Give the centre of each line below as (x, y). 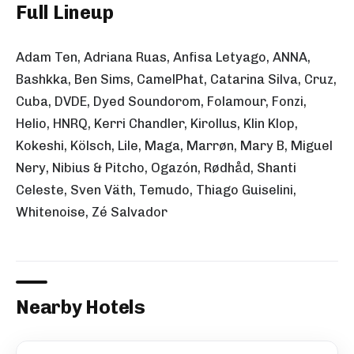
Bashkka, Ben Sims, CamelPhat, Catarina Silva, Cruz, (176, 79)
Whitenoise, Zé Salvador (92, 211)
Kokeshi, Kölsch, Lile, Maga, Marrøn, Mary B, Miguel (174, 145)
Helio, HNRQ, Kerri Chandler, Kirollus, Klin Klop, (157, 123)
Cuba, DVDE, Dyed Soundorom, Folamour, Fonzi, (161, 101)
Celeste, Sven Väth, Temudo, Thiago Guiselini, (156, 189)
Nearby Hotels (81, 307)
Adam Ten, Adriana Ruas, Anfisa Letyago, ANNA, (163, 56)
